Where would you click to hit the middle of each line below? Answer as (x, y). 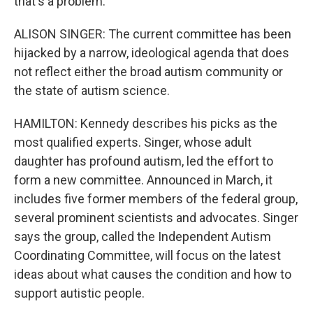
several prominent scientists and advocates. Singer (156, 218)
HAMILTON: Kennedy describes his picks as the (146, 123)
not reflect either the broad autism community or (148, 72)
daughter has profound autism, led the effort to (144, 161)
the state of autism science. (92, 90)
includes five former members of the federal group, (156, 199)
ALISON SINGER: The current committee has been (153, 34)
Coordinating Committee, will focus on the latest (147, 255)
